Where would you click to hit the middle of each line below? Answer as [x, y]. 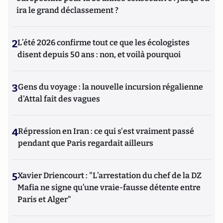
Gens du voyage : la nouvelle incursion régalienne [111, 87]
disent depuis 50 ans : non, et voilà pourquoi [99, 55]
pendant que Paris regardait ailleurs [86, 143]
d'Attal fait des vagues [59, 99]
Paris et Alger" [44, 199]
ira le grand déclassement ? [67, 10]
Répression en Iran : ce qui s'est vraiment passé [106, 131]
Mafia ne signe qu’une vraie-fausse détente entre [109, 187]
